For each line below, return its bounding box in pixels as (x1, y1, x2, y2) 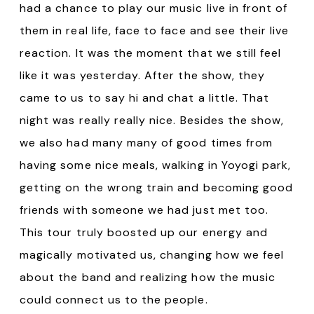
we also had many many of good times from (20, 135, 273, 151)
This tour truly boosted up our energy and (20, 225, 268, 240)
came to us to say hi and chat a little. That (20, 90, 270, 106)
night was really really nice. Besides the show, (20, 113, 285, 128)
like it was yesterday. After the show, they (20, 68, 266, 83)
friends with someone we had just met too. (20, 203, 269, 218)
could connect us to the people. (20, 292, 208, 308)
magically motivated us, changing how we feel (20, 247, 285, 263)
